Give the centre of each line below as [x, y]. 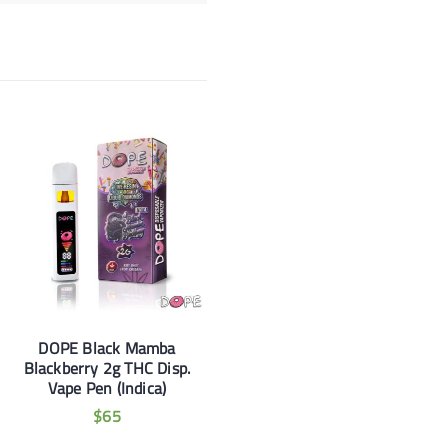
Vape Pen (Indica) [107, 387]
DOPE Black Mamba [107, 347]
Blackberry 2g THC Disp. [107, 367]
